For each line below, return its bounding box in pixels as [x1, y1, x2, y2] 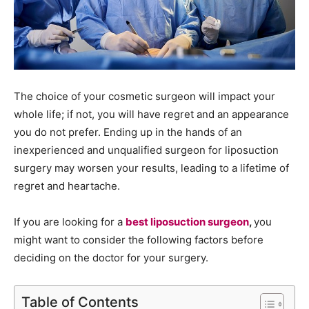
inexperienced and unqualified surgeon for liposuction [14, 143, 279, 157]
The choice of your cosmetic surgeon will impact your [14, 89, 275, 103]
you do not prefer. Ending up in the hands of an [14, 125, 242, 139]
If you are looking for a [14, 215, 126, 228]
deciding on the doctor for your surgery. [14, 250, 208, 264]
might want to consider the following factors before [14, 232, 263, 246]
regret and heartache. [14, 179, 120, 192]
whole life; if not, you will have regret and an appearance [14, 107, 289, 121]
